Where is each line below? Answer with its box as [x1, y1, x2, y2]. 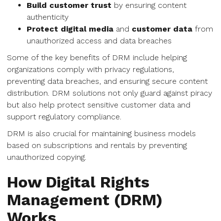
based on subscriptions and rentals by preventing [7, 141, 187, 150]
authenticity [27, 12, 69, 22]
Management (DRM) [7, 190, 163, 209]
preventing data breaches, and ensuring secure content [7, 76, 208, 86]
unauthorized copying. [7, 152, 86, 162]
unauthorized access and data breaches [27, 36, 172, 45]
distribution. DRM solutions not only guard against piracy [7, 88, 212, 98]
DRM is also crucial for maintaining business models [7, 129, 196, 138]
